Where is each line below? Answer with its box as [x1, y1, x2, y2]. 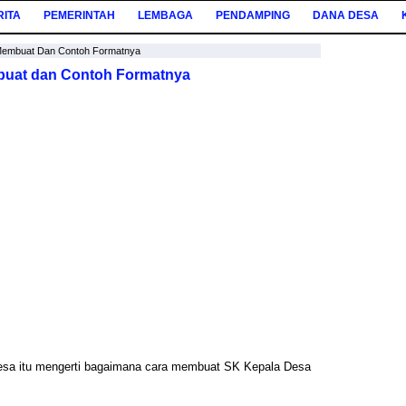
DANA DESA [313, 9, 379, 22]
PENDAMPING [216, 9, 290, 22]
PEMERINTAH [43, 9, 115, 22]
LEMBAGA [138, 9, 193, 22]
